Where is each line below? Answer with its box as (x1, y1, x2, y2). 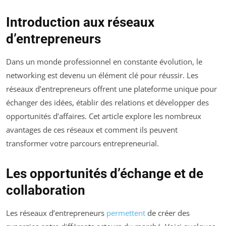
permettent (106, 207, 145, 218)
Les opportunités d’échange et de (6, 165, 203, 181)
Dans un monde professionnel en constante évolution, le (6, 56, 202, 67)
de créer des (145, 207, 190, 218)
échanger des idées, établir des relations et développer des (6, 97, 209, 107)
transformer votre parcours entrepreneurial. (6, 138, 159, 148)
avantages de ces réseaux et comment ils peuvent (6, 124, 178, 135)
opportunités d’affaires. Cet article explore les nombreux (6, 110, 201, 121)
